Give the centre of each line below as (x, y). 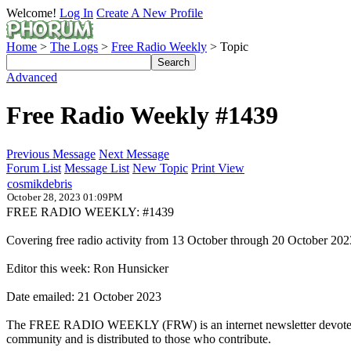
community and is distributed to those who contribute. (139, 338)
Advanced (32, 77)
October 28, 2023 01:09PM (65, 197)
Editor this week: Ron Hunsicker (87, 268)
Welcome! (31, 13)
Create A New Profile (150, 13)
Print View (218, 168)
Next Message (134, 154)
